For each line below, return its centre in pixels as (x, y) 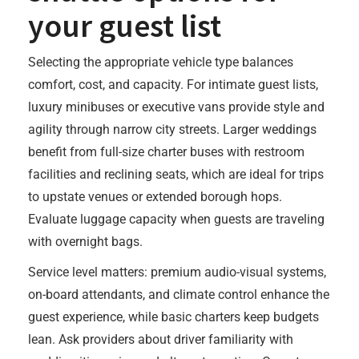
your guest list (125, 26)
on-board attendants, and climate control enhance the (179, 294)
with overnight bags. (85, 242)
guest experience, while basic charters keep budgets (173, 317)
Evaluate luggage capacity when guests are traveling (176, 219)
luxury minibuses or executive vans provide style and (176, 107)
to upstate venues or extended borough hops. (155, 197)
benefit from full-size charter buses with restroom (166, 152)
